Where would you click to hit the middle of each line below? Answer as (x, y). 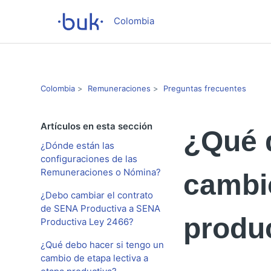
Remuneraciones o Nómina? (101, 172)
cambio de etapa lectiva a (95, 258)
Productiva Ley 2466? (87, 222)
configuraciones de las (89, 159)
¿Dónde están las (78, 145)
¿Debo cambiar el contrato (97, 195)
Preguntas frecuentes (205, 88)
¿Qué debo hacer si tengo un (103, 245)
